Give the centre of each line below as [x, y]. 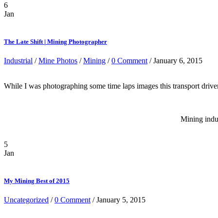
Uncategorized [26, 200]
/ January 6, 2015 [175, 60]
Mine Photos [58, 60]
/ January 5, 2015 [118, 200]
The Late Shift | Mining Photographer [55, 41]
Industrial [18, 60]
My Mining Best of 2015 [37, 181]
